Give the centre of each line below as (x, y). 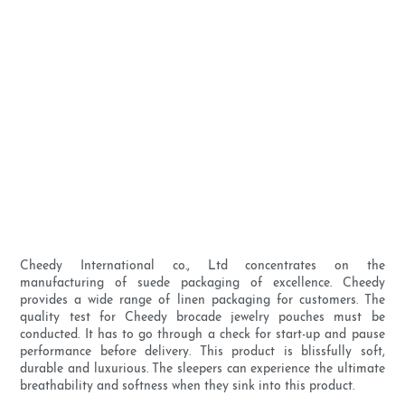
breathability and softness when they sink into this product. (188, 387)
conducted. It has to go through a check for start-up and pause (202, 335)
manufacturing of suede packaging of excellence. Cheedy (202, 284)
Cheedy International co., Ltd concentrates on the (202, 267)
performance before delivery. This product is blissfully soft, (202, 353)
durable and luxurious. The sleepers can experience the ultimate (202, 370)
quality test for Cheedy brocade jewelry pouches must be (202, 318)
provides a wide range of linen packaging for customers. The (202, 301)
